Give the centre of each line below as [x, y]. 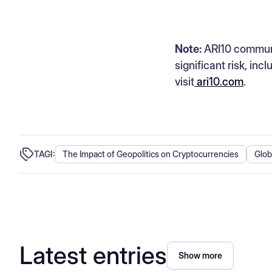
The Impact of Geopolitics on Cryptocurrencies [151, 154]
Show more [200, 255]
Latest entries [93, 255]
